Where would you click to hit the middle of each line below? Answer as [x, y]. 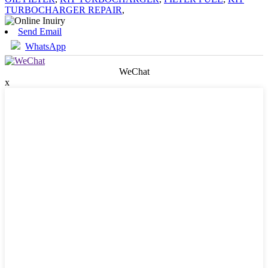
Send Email [40, 31]
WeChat [134, 71]
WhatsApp [45, 46]
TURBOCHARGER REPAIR [63, 10]
